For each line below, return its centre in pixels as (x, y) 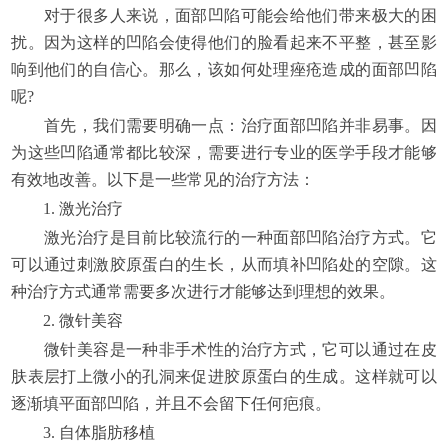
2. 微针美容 (67, 321)
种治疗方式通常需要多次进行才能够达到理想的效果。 (203, 292)
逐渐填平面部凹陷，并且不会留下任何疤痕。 (171, 404)
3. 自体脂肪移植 (83, 433)
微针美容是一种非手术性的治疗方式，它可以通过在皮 (224, 350)
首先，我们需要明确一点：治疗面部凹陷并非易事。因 (224, 126)
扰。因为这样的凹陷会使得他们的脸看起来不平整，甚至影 (224, 43)
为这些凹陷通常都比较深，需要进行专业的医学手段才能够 (224, 153)
